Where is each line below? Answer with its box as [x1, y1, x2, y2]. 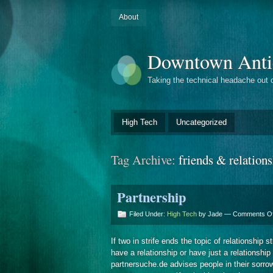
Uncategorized [176, 117, 227, 127]
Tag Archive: [111, 151, 179, 168]
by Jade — [197, 210, 233, 218]
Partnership [117, 186, 186, 207]
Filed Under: [129, 210, 167, 218]
